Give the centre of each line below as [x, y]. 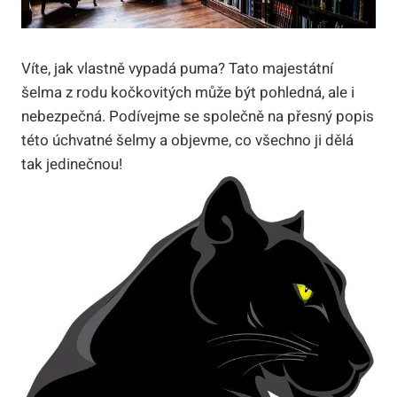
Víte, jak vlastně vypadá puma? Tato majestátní [177, 68]
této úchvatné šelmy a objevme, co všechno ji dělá [187, 140]
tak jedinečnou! [72, 164]
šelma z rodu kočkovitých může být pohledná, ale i [188, 92]
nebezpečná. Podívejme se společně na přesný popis [198, 116]
